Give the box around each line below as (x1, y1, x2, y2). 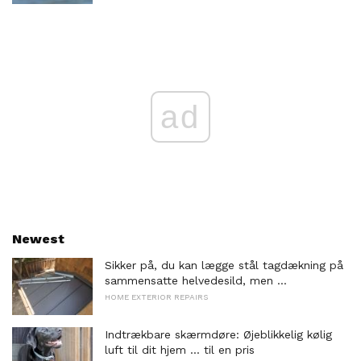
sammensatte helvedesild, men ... (105, 273, 287, 287)
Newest (12, 230, 64, 247)
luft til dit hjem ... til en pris (105, 343, 255, 357)
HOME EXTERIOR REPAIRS (105, 292, 208, 301)
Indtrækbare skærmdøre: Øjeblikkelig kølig (105, 328, 332, 342)
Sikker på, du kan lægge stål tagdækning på (105, 258, 343, 272)
